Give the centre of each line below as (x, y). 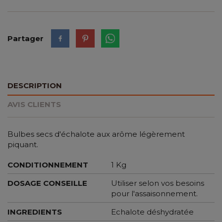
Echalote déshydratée (152, 212)
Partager (26, 38)
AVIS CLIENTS (34, 105)
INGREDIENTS (35, 212)
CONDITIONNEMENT (48, 165)
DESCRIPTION (35, 86)
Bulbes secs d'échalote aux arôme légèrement (96, 134)
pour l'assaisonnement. (154, 193)
